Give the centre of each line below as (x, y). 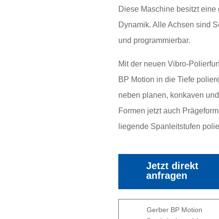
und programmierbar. (154, 40)
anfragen (167, 175)
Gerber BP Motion (175, 209)
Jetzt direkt (173, 165)
